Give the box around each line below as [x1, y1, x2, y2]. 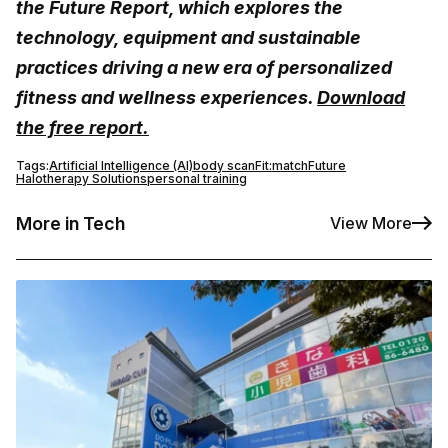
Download [317, 86, 405, 108]
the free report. [16, 116, 149, 138]
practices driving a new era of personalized [16, 56, 392, 78]
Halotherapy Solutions [16, 170, 147, 186]
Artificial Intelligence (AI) [49, 157, 193, 173]
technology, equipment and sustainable [16, 26, 361, 48]
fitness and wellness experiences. [16, 86, 317, 108]
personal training [147, 170, 247, 186]
